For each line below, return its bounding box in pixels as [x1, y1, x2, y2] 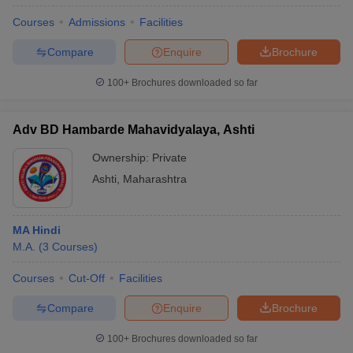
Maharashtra [123, 173, 187, 185]
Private [152, 151, 187, 164]
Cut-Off [69, 272, 105, 284]
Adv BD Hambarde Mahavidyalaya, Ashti [13, 123, 255, 136]
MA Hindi [13, 224, 61, 236]
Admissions [69, 16, 125, 28]
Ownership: [92, 151, 152, 164]
